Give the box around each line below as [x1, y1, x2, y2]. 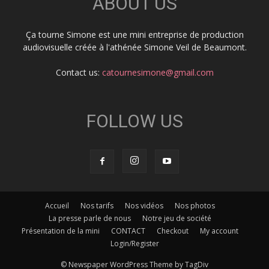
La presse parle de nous [48, 213, 131, 224]
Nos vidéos [124, 201, 163, 211]
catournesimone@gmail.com [101, 67, 214, 79]
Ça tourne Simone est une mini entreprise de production [25, 29, 244, 41]
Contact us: [55, 67, 102, 79]
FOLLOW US [86, 110, 183, 132]
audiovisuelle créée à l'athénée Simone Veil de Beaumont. [22, 41, 247, 53]
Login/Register [110, 238, 159, 249]
